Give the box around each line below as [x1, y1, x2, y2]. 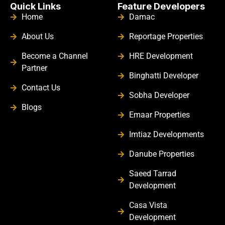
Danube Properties [129, 149, 194, 159]
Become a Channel [21, 51, 88, 61]
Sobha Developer [129, 90, 189, 100]
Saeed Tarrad [129, 168, 176, 178]
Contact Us [21, 82, 60, 92]
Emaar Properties [129, 109, 190, 120]
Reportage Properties [129, 31, 203, 41]
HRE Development [129, 51, 193, 61]
